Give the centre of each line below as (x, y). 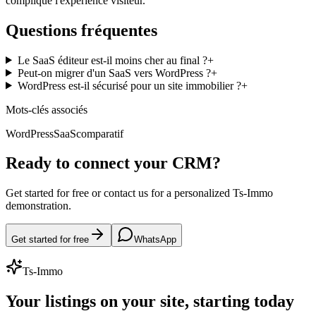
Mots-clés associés (47, 109)
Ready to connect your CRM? (113, 163)
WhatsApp (155, 240)
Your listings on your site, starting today (150, 302)
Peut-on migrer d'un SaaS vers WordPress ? (114, 73)
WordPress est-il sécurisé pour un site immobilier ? (129, 85)
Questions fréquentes (81, 30)
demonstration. (38, 206)
